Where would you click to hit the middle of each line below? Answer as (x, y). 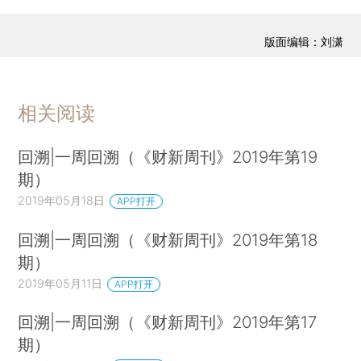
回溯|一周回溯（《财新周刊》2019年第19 (168, 156)
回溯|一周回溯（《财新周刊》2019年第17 (168, 322)
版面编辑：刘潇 (303, 41)
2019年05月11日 (60, 283)
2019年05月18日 (62, 200)
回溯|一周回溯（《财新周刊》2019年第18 (168, 239)
